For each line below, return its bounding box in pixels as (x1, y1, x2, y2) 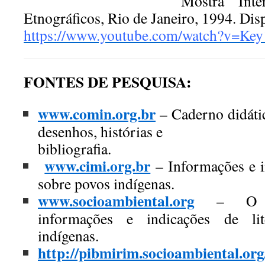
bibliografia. (38, 138, 111, 159)
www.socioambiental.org (38, 189, 195, 212)
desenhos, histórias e (38, 121, 163, 141)
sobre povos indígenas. (38, 173, 174, 193)
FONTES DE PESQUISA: (24, 70, 192, 93)
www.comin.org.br (38, 102, 156, 125)
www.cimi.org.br (44, 154, 151, 177)
